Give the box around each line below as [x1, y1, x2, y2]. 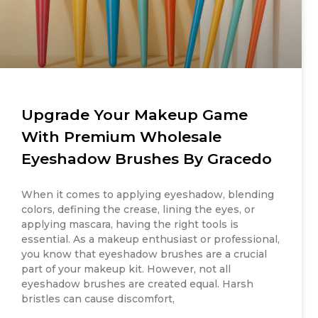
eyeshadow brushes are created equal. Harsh [21, 278, 253, 291]
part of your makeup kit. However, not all [21, 263, 231, 276]
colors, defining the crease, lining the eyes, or [21, 203, 255, 216]
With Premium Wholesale [21, 128, 221, 146]
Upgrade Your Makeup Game [21, 106, 248, 124]
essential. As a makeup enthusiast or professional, [21, 233, 280, 246]
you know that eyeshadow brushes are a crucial [21, 248, 267, 261]
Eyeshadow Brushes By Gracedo [21, 150, 272, 168]
